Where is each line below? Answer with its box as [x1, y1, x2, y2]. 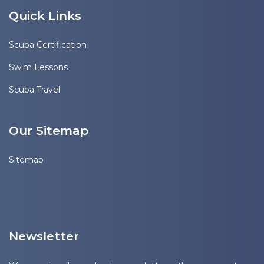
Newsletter [9, 229, 79, 243]
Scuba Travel [9, 84, 60, 95]
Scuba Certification [9, 39, 87, 50]
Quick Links [9, 8, 81, 23]
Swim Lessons [9, 61, 68, 72]
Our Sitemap [9, 123, 88, 138]
